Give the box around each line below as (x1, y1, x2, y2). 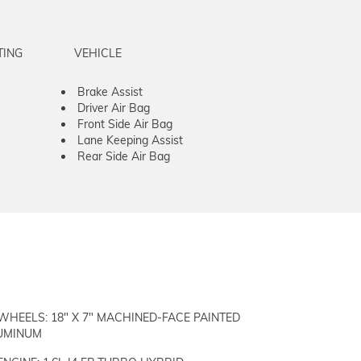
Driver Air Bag (77, 100, 150, 115)
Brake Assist (77, 84, 143, 99)
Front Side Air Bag (77, 116, 172, 131)
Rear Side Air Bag (77, 148, 170, 164)
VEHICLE (73, 45, 122, 60)
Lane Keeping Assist (77, 132, 183, 147)
